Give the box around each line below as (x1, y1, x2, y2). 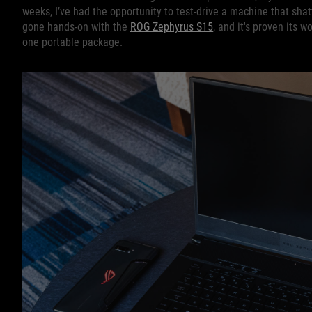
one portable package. (22, 36, 123, 49)
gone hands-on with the (22, 20, 130, 33)
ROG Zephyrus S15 (130, 20, 213, 33)
